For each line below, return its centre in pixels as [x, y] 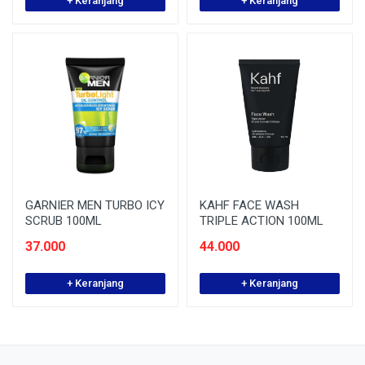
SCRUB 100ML [64, 221]
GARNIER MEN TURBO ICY [95, 205]
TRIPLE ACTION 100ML [262, 221]
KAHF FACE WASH [249, 205]
